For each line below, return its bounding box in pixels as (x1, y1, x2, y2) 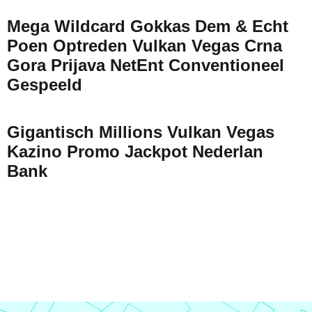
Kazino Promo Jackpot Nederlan (7, 142, 263, 162)
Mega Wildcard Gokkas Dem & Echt (7, 17, 288, 36)
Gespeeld (7, 75, 82, 95)
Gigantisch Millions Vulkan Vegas (7, 123, 274, 142)
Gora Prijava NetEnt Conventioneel (7, 56, 284, 75)
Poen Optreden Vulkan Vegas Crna (7, 36, 282, 56)
